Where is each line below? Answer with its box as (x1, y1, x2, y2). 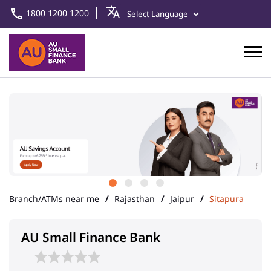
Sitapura (209, 193, 244, 205)
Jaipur (170, 193, 194, 205)
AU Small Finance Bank (21, 229, 160, 246)
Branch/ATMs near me (9, 193, 99, 205)
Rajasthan (114, 193, 155, 205)
